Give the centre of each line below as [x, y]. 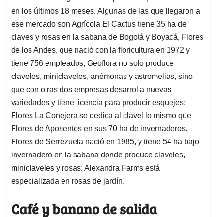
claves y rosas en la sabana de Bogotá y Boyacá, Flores [107, 37]
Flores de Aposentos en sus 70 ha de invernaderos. [99, 129]
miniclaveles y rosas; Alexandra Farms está [85, 168]
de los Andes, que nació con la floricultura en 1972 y [101, 50]
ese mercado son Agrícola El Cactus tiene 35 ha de [99, 24]
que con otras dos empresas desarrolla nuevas [91, 90]
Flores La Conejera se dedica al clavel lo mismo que [101, 116]
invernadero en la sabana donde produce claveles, [98, 155]
